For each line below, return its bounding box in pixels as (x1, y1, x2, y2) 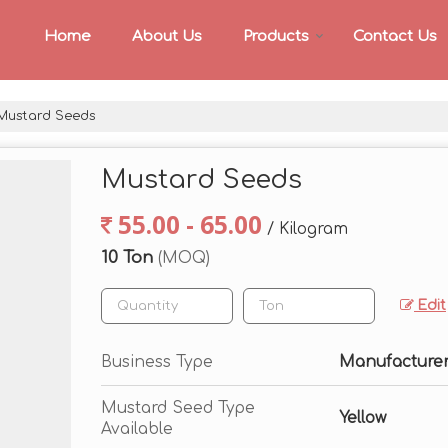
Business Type (101, 353, 213, 371)
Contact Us (353, 28, 437, 45)
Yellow (339, 409, 386, 427)
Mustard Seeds (101, 165, 302, 194)
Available (101, 420, 173, 438)
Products (243, 28, 309, 45)
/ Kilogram (267, 220, 348, 238)
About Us (132, 28, 202, 45)
